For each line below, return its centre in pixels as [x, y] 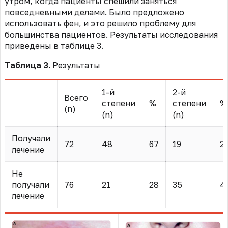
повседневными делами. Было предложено [94, 12]
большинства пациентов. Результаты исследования [111, 35]
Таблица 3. [28, 65]
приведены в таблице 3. [54, 46]
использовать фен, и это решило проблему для [100, 24]
